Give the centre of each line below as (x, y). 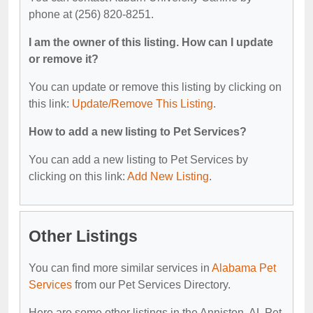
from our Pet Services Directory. (151, 284)
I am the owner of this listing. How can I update (151, 42)
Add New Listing (168, 176)
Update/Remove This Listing (143, 103)
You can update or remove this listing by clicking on (155, 87)
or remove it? (64, 59)
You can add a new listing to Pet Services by (138, 159)
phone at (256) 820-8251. (91, 14)
